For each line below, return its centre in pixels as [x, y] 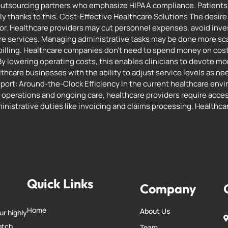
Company [168, 189]
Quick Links [60, 184]
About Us [155, 211]
